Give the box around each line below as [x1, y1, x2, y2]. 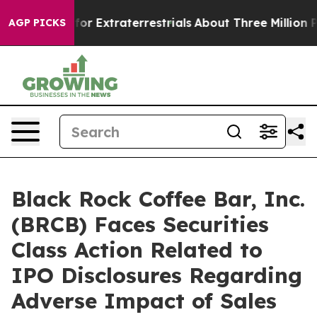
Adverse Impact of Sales [11, 287, 277, 314]
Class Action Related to [11, 236, 263, 263]
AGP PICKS [8, 16, 66, 29]
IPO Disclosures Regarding [11, 262, 302, 289]
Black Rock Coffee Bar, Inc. [11, 185, 305, 212]
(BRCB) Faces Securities [11, 211, 269, 238]
